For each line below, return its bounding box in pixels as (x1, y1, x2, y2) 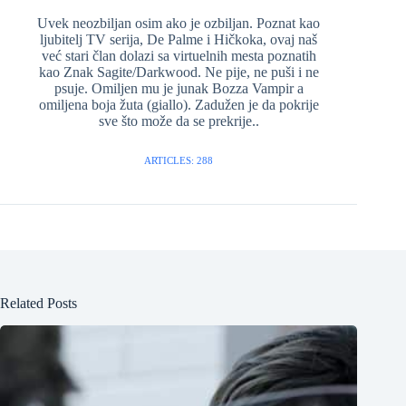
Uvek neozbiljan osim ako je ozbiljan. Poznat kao (37, 15, 321, 32)
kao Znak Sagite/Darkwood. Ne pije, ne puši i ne (38, 64, 319, 81)
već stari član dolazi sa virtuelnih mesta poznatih (41, 48, 316, 64)
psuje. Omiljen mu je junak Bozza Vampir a (53, 81, 304, 97)
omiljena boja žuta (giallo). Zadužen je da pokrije (38, 97, 319, 113)
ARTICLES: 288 (144, 155, 214, 167)
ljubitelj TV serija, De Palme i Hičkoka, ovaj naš (40, 32, 318, 48)
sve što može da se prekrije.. (98, 113, 259, 130)
